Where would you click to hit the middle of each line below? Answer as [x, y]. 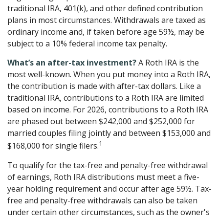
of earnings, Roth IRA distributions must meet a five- [103, 177]
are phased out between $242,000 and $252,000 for [101, 121]
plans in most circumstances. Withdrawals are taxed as [107, 20]
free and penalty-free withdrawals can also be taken [102, 200]
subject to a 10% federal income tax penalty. [87, 44]
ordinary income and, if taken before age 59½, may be [106, 32]
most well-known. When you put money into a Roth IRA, [109, 75]
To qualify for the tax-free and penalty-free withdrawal [108, 165]
